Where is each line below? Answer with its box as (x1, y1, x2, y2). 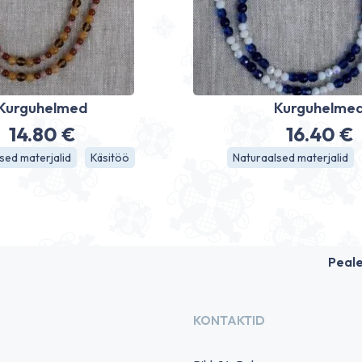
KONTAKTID (193, 312, 265, 328)
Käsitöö (90, 150, 129, 165)
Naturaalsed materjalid (233, 150, 349, 165)
